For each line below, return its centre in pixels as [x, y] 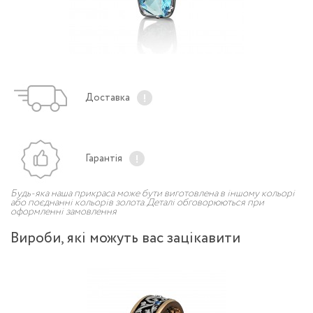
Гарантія [104, 158]
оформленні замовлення [64, 212]
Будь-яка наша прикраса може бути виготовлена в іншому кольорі [153, 194]
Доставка [108, 97]
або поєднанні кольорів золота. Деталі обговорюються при [137, 203]
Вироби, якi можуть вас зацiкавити [125, 239]
